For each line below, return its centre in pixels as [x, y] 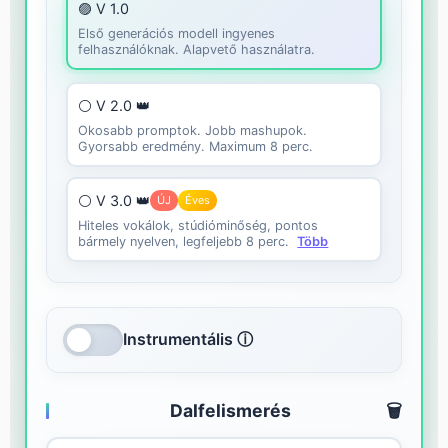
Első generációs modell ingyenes [177, 34]
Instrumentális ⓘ [188, 339]
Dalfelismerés [230, 410]
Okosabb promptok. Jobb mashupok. [193, 131]
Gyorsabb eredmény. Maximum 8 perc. [196, 147]
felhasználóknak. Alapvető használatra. [197, 50]
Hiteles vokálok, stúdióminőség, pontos [198, 226]
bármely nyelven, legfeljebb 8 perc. [184, 242]
